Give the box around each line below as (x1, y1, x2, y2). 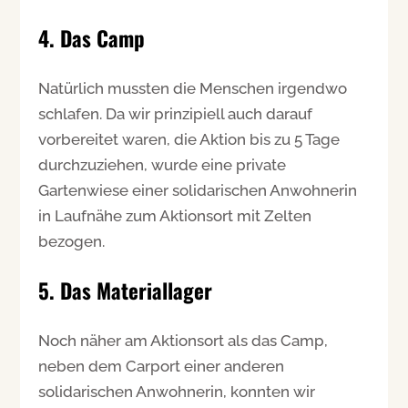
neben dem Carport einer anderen (38, 356, 285, 375)
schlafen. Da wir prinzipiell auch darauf (38, 104, 313, 123)
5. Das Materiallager (38, 274, 213, 306)
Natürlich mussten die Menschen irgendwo (38, 78, 348, 97)
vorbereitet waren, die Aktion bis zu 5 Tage (38, 129, 341, 148)
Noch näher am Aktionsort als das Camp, (38, 331, 329, 350)
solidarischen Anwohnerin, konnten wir (38, 382, 316, 401)
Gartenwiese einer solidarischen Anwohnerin (38, 180, 358, 199)
